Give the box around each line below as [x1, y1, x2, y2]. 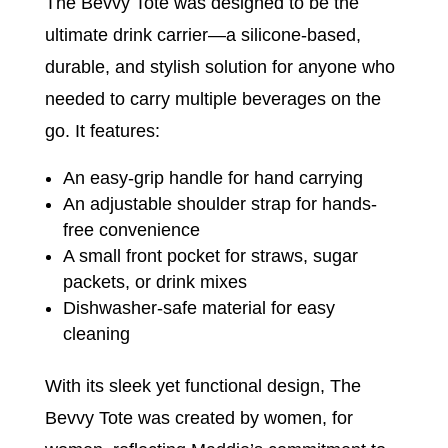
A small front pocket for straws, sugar [62, 246, 358, 266]
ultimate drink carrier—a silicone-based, [44, 25, 361, 45]
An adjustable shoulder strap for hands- [62, 194, 377, 214]
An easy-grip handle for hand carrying [62, 168, 363, 188]
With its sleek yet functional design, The [44, 376, 361, 396]
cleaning [62, 324, 130, 344]
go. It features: [44, 121, 160, 141]
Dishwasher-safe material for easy [62, 298, 335, 318]
